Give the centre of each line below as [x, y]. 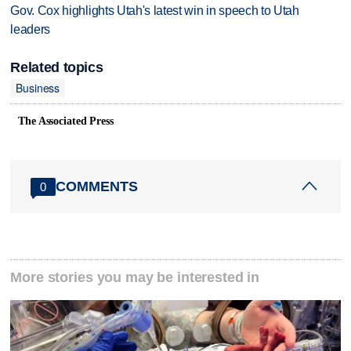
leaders [31, 30]
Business [38, 88]
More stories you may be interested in [135, 278]
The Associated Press [66, 121]
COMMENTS [97, 186]
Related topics [57, 67]
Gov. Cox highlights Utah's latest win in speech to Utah [155, 11]
